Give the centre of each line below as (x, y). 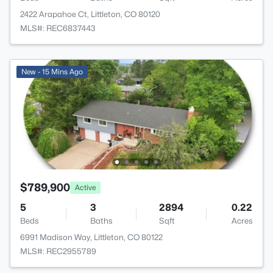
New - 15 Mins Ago (52, 72)
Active (85, 187)
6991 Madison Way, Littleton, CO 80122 (91, 237)
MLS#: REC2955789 (58, 251)
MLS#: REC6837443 (58, 28)
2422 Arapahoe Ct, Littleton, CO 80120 (90, 14)
